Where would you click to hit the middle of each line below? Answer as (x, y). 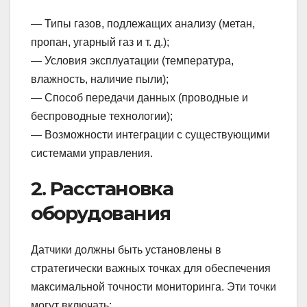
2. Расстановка (102, 188)
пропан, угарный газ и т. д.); (100, 42)
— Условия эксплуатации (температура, (132, 60)
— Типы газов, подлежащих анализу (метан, (143, 23)
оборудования (101, 213)
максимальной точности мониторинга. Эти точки (153, 287)
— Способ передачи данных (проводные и (139, 97)
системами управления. (92, 153)
